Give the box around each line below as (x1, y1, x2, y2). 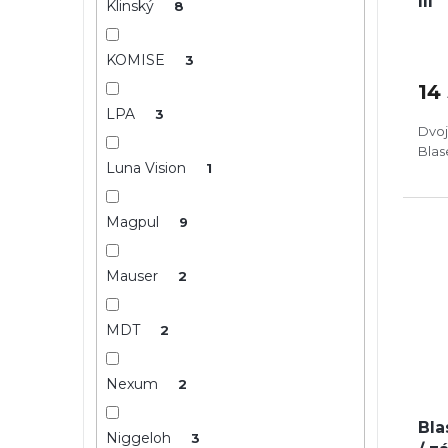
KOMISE (105, 50, 169, 69)
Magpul (105, 212, 163, 231)
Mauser (105, 266, 162, 285)
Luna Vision (105, 158, 190, 177)
